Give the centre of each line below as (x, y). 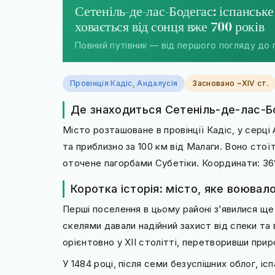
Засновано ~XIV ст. (231, 83)
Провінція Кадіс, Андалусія (124, 83)
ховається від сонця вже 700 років (170, 26)
